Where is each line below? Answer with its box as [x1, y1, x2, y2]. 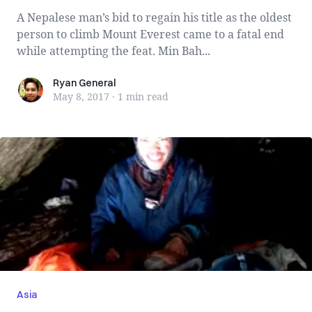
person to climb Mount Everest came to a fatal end [17, 26, 284, 42]
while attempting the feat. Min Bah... [158, 43, 210, 58]
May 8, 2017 [53, 90, 109, 103]
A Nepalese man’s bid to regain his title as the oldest [17, 10, 292, 25]
